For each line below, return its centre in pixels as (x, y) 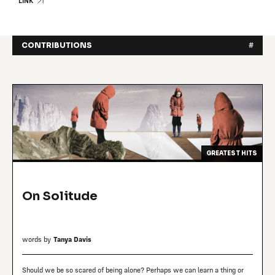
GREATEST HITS (232, 154)
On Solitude (60, 196)
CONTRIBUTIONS (57, 45)
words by (37, 239)
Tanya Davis (73, 239)
